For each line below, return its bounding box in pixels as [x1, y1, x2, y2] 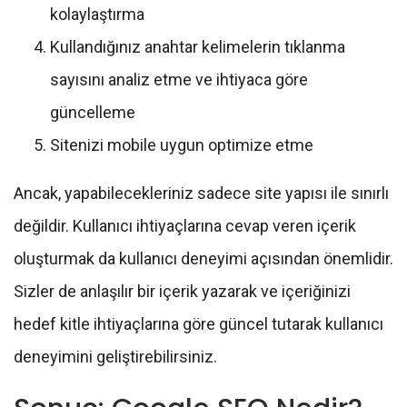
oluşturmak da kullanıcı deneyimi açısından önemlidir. [14, 249, 393, 269]
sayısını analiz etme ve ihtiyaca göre [50, 70, 308, 90]
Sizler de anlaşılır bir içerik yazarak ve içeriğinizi [14, 282, 351, 302]
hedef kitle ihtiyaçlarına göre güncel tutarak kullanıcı [14, 314, 383, 334]
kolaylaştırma [50, 5, 144, 25]
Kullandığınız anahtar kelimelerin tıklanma [50, 37, 345, 57]
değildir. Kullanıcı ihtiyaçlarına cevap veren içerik [14, 216, 356, 236]
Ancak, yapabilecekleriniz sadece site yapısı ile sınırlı [14, 184, 389, 203]
